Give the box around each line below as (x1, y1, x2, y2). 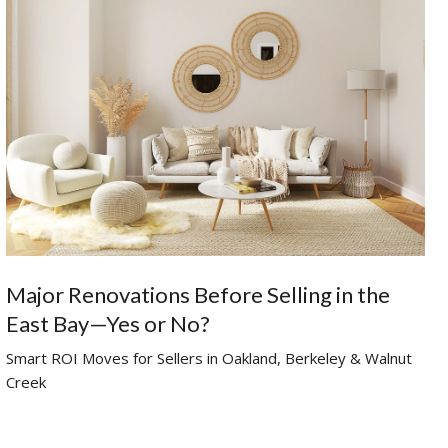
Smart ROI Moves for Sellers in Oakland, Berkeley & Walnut (6, 348, 412, 369)
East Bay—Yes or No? (6, 310, 210, 338)
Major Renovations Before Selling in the (6, 281, 390, 309)
